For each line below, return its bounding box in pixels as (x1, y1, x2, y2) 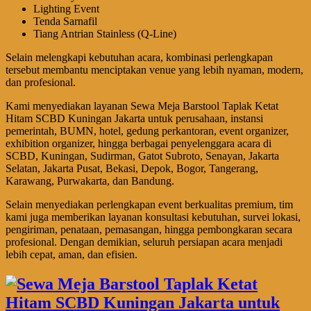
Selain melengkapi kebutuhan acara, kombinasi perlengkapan (6, 51, 273, 63)
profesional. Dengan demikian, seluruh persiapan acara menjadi (6, 235, 283, 248)
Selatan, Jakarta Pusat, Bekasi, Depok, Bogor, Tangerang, (6, 162, 258, 174)
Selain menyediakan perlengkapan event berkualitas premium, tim (6, 198, 293, 210)
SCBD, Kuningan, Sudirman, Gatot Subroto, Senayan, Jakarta (6, 149, 279, 162)
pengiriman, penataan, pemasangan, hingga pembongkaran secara (6, 223, 292, 235)
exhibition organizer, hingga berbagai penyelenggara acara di (6, 137, 271, 149)
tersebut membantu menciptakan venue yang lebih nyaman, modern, (6, 63, 303, 76)
